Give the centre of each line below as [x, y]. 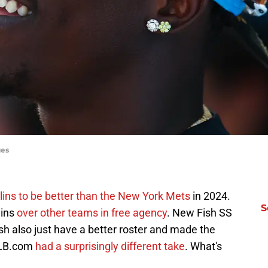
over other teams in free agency [92, 213]
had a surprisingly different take [110, 246]
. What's [203, 246]
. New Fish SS [200, 213]
